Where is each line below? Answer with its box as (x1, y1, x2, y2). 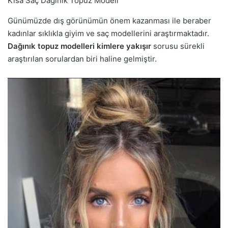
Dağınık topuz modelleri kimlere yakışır (8, 41, 151, 51)
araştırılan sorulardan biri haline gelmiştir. (8, 53, 157, 64)
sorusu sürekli (151, 41, 205, 51)
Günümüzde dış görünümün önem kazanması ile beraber (8, 15, 211, 25)
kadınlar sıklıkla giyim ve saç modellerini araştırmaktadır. (8, 28, 209, 38)
